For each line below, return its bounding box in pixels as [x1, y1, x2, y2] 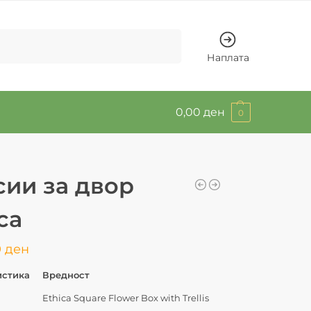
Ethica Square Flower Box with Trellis [42, 292, 210, 303]
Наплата [206, 51, 249, 64]
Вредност [42, 269, 90, 280]
